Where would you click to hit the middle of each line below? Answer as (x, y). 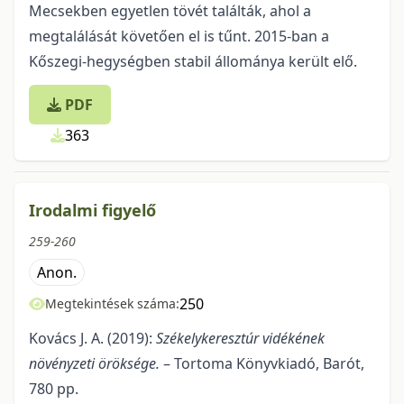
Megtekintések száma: (112, 303)
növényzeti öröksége (92, 363)
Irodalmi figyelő (92, 210)
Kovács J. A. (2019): (92, 338)
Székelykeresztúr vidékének (240, 338)
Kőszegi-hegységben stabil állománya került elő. (193, 61)
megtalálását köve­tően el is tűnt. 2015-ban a (179, 36)
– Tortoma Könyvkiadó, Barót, (262, 363)
